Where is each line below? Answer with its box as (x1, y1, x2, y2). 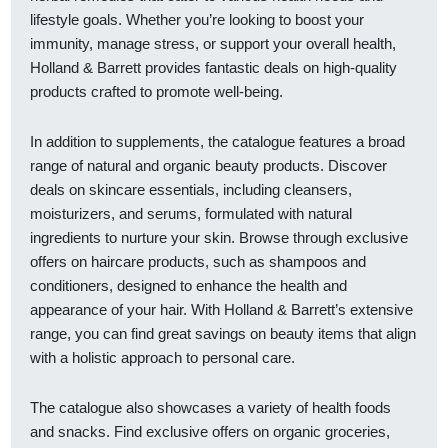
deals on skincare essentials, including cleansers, (30, 181, 352, 199)
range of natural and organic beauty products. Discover (30, 157, 387, 175)
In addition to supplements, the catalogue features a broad (30, 133, 405, 151)
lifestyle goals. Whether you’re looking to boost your (30, 10, 364, 28)
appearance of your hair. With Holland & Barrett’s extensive (30, 301, 413, 319)
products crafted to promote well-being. (30, 82, 283, 100)
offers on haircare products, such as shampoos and (30, 253, 366, 271)
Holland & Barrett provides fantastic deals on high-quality (30, 58, 397, 76)
